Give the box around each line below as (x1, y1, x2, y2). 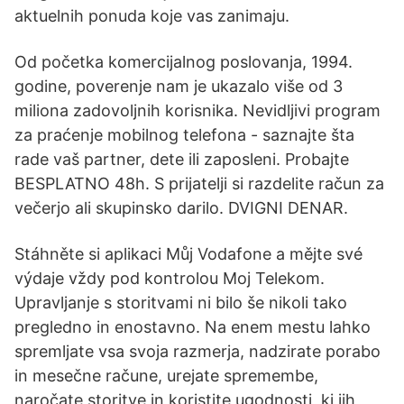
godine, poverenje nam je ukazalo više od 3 (14, 77, 343, 96)
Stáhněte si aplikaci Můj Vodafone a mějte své (14, 244, 363, 263)
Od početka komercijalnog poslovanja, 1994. (14, 52, 353, 71)
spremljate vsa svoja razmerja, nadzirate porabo (14, 342, 381, 361)
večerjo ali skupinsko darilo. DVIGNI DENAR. (14, 198, 348, 217)
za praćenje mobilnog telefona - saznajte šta (14, 125, 354, 144)
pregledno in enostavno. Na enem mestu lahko (14, 317, 371, 336)
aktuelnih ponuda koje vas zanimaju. (14, 6, 289, 25)
